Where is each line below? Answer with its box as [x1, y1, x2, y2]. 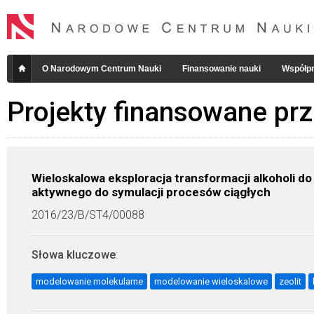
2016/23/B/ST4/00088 [32, 208, 144, 221]
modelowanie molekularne [36, 276, 143, 287]
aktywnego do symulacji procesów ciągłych [32, 185, 271, 199]
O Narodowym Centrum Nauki [42, 64, 161, 74]
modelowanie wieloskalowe [154, 276, 268, 287]
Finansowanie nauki [182, 64, 261, 74]
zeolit [279, 276, 301, 287]
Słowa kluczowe [32, 248, 116, 261]
